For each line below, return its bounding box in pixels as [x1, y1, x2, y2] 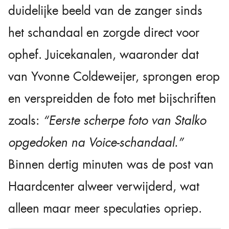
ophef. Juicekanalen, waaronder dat [8, 47, 199, 63]
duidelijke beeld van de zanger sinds [8, 3, 202, 19]
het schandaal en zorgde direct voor [8, 25, 199, 41]
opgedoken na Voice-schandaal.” [8, 134, 184, 151]
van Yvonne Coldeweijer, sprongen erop [8, 68, 220, 85]
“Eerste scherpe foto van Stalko [43, 112, 206, 129]
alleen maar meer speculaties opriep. [8, 200, 202, 217]
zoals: [8, 112, 43, 129]
